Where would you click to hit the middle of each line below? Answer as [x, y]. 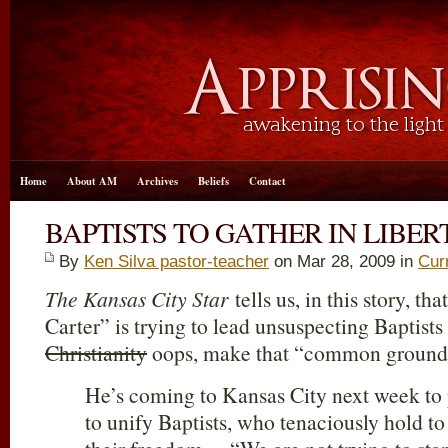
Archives [157, 181]
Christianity [96, 352]
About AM [92, 181]
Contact [267, 181]
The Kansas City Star [136, 298]
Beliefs [213, 181]
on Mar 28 [309, 261]
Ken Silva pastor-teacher [176, 261]
